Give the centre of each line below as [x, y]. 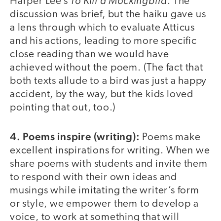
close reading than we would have [90, 54]
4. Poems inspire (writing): [75, 137]
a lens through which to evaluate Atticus [102, 28]
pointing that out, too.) [63, 108]
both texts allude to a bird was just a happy [109, 81]
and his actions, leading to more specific [103, 41]
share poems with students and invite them [109, 164]
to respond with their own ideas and [93, 178]
